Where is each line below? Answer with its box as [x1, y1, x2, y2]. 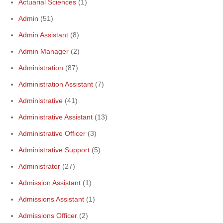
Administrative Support [18, 146, 90, 154]
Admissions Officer [18, 212, 77, 220]
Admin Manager [18, 47, 69, 55]
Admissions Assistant [18, 195, 84, 203]
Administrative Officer [18, 129, 86, 137]
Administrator [18, 162, 60, 170]
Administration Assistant [18, 80, 93, 88]
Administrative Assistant [18, 113, 93, 121]
